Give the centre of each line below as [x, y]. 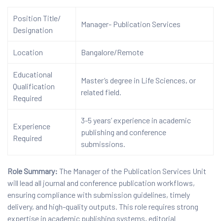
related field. [101, 92]
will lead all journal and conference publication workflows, [101, 183]
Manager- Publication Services [131, 24]
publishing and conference [124, 132]
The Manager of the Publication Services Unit [132, 171]
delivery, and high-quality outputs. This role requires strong [103, 206]
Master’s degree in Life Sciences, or [138, 80]
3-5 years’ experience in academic [136, 120]
